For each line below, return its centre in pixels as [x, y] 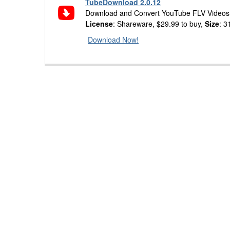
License [99, 24]
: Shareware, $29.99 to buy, [159, 24]
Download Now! [113, 40]
